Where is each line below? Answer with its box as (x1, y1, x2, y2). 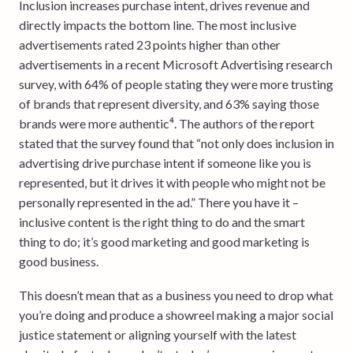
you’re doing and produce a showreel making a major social (19, 307, 333, 322)
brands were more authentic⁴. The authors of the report (19, 115, 314, 131)
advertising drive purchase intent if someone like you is (19, 154, 311, 170)
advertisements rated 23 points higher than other (19, 36, 281, 52)
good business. (19, 253, 98, 269)
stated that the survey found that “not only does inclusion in (19, 135, 334, 150)
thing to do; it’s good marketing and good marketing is (19, 233, 310, 249)
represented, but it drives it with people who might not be (19, 174, 325, 190)
